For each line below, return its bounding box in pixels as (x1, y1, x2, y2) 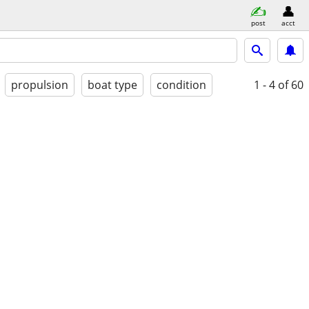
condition (157, 77, 206, 92)
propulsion (11, 77, 68, 92)
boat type (88, 77, 137, 92)
